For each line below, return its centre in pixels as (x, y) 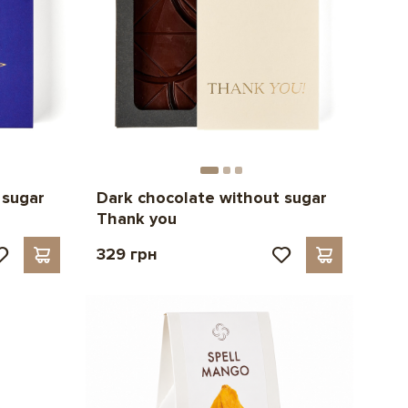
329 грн (127, 254)
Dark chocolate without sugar (211, 197)
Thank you (136, 218)
